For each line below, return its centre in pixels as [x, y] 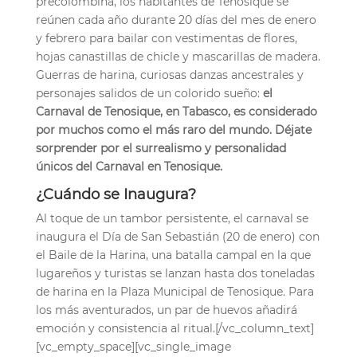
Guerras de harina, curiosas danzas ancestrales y [169, 75]
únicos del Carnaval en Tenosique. [129, 166]
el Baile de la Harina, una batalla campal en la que [173, 255]
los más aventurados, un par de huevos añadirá [166, 310]
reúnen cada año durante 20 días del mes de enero [176, 20]
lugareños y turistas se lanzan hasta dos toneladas [175, 273]
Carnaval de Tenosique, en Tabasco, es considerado [176, 111]
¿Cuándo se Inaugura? [116, 194]
